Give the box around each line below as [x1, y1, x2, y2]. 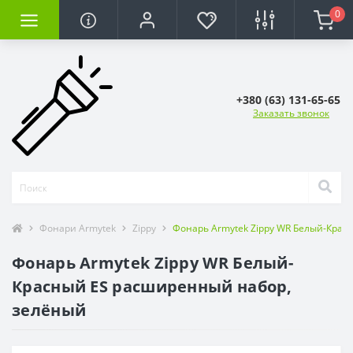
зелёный [12, 299, 87, 321]
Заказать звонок [253, 106, 329, 121]
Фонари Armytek [39, 221, 116, 235]
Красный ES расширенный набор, [12, 276, 292, 297]
